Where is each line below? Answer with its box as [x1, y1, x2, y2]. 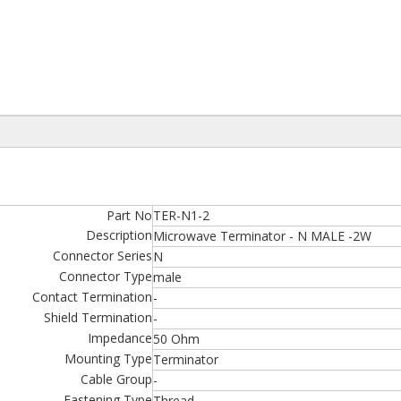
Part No [107, 207, 152, 224]
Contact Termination [32, 288, 152, 305]
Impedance [88, 329, 152, 346]
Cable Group [81, 371, 152, 388]
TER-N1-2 [153, 207, 209, 224]
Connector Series [53, 247, 152, 264]
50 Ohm [153, 330, 200, 347]
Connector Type [59, 268, 152, 285]
